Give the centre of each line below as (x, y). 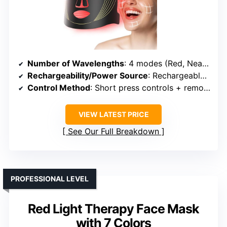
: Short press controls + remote (147, 87)
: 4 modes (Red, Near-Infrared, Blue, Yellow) (163, 63)
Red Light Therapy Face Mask (113, 209)
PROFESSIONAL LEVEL (50, 178)
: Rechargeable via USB (174, 75)
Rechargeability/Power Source (88, 75)
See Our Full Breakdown (113, 131)
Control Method (59, 87)
